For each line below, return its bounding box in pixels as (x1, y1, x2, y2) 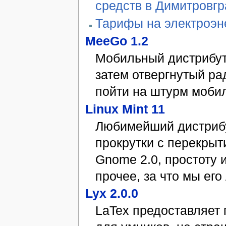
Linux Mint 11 (85, 101, 165, 116)
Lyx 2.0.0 (85, 186, 138, 201)
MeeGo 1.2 (85, 34, 148, 48)
